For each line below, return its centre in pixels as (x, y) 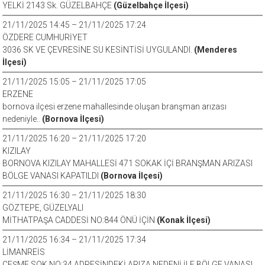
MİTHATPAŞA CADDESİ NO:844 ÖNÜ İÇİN (80, 220)
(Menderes (216, 50)
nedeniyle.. (22, 119)
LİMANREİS (24, 252)
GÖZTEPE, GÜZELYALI (43, 208)
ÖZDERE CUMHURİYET (45, 37)
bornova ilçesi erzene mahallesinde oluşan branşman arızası (115, 106)
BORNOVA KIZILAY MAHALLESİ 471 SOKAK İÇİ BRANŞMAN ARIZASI (128, 163)
